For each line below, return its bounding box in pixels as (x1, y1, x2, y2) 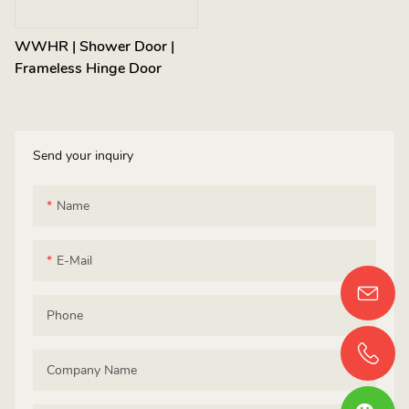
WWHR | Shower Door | (15, 37, 174, 58)
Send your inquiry (33, 146, 133, 164)
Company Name (47, 361, 137, 379)
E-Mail (57, 251, 92, 269)
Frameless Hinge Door (15, 58, 162, 79)
